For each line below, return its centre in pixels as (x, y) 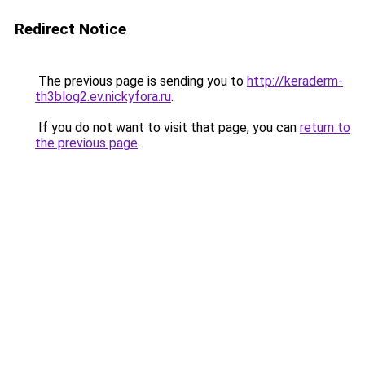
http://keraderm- (295, 81)
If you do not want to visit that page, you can (167, 128)
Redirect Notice (70, 29)
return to (325, 128)
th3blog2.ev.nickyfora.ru (103, 97)
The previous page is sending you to (141, 81)
